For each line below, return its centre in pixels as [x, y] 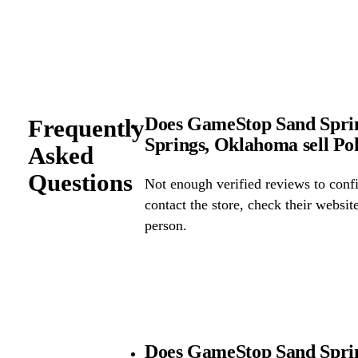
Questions [80, 182]
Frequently [86, 128]
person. [165, 226]
